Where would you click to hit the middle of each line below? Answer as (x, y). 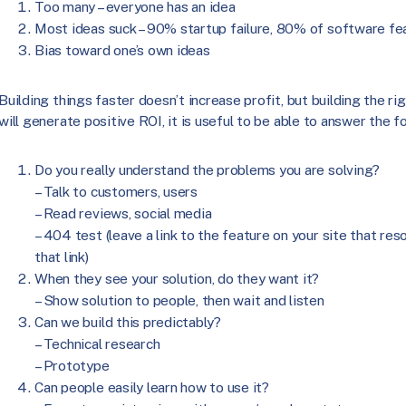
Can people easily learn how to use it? (152, 388)
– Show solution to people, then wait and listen (179, 301)
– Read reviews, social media (123, 214)
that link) (62, 257)
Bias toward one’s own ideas (122, 50)
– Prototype (72, 366)
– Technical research (97, 344)
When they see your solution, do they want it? (177, 279)
